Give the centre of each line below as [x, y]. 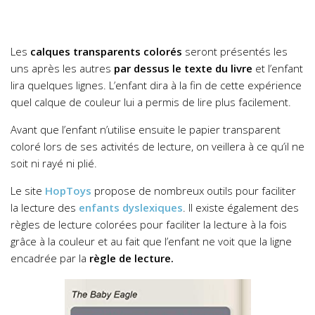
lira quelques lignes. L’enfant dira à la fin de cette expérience [156, 85]
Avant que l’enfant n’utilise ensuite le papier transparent [146, 129]
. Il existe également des [241, 207]
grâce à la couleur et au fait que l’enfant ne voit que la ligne [151, 241]
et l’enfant [278, 68]
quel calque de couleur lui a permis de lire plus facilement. [151, 102]
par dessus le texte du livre [183, 68]
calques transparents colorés [106, 51]
